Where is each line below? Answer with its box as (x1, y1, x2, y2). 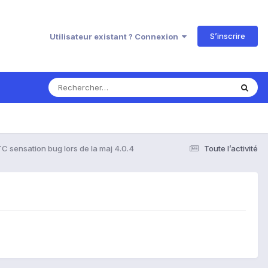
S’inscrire (210, 31, 245, 41)
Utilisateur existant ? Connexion (50, 31, 182, 41)
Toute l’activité (204, 143, 258, 153)
